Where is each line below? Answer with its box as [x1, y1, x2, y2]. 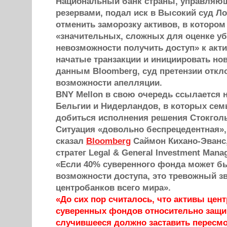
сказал [56, 136, 86, 146]
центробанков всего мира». [56, 183, 171, 193]
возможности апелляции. [56, 78, 162, 88]
